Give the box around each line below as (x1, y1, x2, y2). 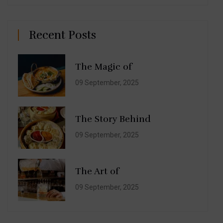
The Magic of (75, 61, 132, 73)
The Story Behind (75, 113, 151, 125)
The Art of (75, 166, 119, 177)
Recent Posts (29, 27, 96, 42)
